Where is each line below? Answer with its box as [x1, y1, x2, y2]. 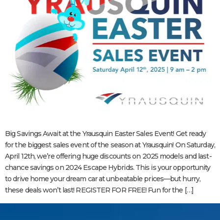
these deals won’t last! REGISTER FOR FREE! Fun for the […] [5, 186, 193, 195]
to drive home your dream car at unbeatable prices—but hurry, [5, 174, 201, 184]
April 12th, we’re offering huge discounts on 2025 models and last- [5, 152, 212, 161]
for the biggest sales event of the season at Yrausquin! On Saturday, [5, 140, 215, 150]
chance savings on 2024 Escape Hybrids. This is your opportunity [5, 163, 211, 172]
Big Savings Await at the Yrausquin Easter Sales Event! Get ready [5, 129, 206, 138]
